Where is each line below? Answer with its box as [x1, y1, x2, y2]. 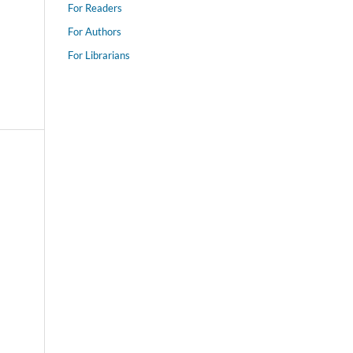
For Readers [68, 2, 122, 15]
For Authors [68, 25, 121, 39]
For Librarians [68, 49, 130, 62]
